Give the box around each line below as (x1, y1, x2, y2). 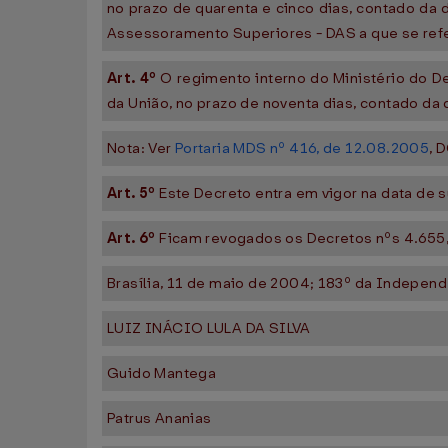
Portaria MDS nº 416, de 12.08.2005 (174, 139, 430, 158)
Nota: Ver (107, 139, 175, 158)
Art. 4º (107, 69, 161, 88)
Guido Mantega (107, 364, 217, 383)
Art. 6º (107, 229, 160, 248)
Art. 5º (107, 184, 160, 203)
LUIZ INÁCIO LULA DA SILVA (107, 319, 311, 338)
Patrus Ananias (107, 409, 212, 428)
